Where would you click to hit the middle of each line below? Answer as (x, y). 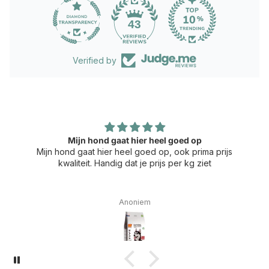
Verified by (95, 60)
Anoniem (134, 202)
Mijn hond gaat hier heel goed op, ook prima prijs (134, 152)
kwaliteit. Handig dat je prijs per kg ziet (134, 163)
